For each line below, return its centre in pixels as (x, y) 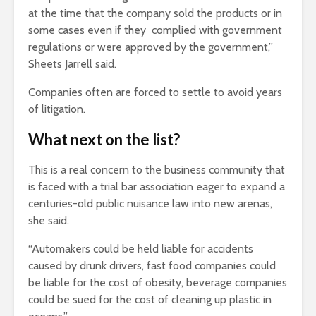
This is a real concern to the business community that (157, 170)
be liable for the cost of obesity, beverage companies (158, 283)
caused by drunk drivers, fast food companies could (152, 266)
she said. (49, 221)
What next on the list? (104, 140)
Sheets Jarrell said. (72, 64)
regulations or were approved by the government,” (151, 47)
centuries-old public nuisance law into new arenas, (150, 204)
